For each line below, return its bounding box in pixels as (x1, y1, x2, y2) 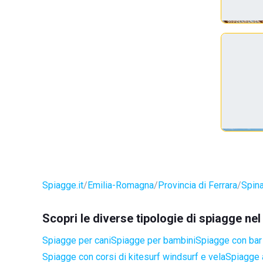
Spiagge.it (42, 180, 83, 191)
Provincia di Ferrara (158, 180, 237, 191)
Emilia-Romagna (87, 180, 154, 191)
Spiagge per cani (42, 235, 111, 246)
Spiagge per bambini (111, 235, 195, 246)
